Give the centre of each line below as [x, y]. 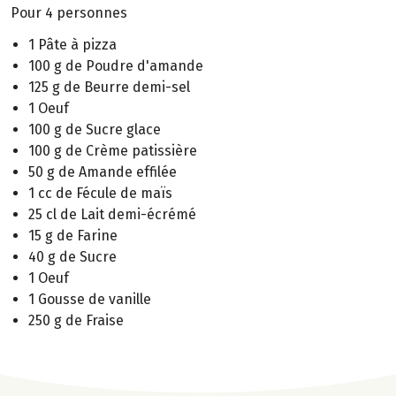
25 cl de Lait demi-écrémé [112, 215]
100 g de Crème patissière [113, 151]
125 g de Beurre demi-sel [109, 88]
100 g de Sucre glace [95, 130]
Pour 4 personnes [69, 12]
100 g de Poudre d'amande [116, 66]
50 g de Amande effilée [103, 172]
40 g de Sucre [72, 257]
